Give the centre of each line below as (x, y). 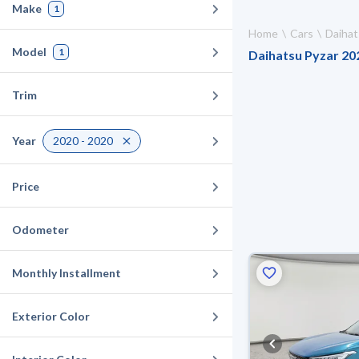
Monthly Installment (67, 273)
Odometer (40, 230)
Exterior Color (51, 316)
